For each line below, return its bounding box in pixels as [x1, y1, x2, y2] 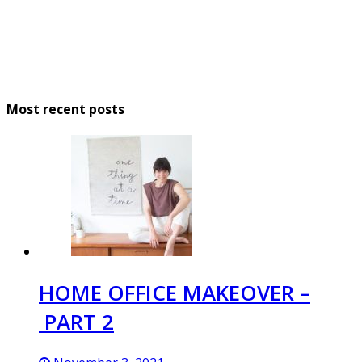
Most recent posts [6, 100, 124, 119]
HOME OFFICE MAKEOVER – [39, 277, 310, 307]
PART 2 [39, 306, 114, 336]
